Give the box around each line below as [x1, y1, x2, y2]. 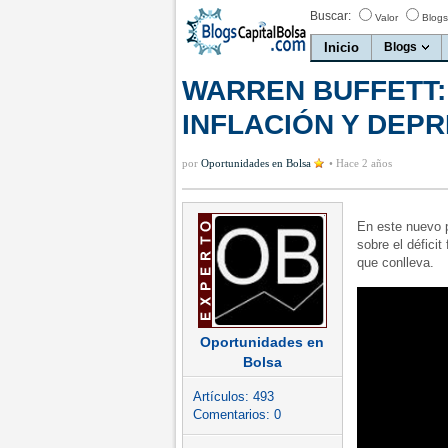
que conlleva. [357, 255, 434, 270]
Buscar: [310, 9, 351, 23]
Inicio [324, 40, 359, 55]
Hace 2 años [336, 157, 392, 169]
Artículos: [193, 389, 253, 404]
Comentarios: [193, 407, 274, 422]
